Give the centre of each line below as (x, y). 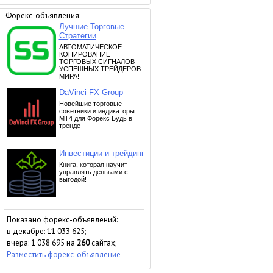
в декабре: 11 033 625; (46, 231)
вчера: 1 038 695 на (42, 243)
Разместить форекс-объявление (64, 254)
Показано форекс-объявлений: (62, 220)
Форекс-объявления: (43, 16)
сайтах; (103, 243)
